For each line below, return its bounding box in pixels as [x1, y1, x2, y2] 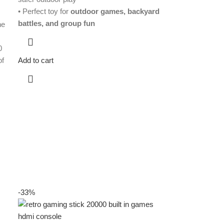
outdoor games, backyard [70, 7, 160, 16]
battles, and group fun [18, 19, 95, 28]
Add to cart [18, 56, 54, 65]
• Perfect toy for [18, 7, 71, 16]
